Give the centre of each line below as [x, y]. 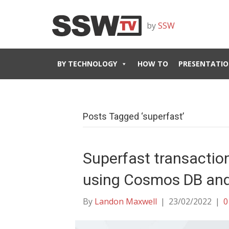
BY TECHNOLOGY [87, 64]
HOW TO [153, 64]
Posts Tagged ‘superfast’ [133, 116]
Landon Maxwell [126, 201]
